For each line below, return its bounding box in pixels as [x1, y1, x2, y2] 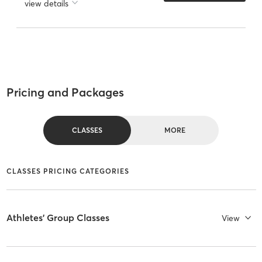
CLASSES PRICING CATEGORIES [6, 166, 129, 175]
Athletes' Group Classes [6, 212, 109, 224]
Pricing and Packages [6, 85, 124, 100]
